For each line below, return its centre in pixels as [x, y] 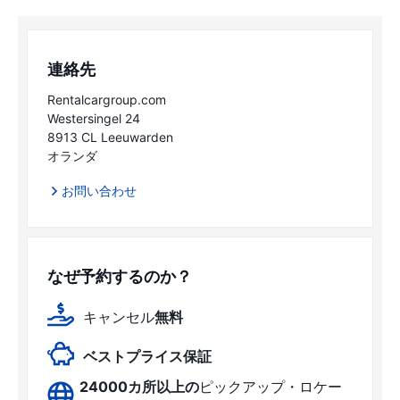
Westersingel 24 [94, 119]
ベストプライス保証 [147, 357]
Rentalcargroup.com [107, 100]
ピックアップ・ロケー [270, 387]
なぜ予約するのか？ [120, 277]
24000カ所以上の [139, 387]
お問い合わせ [99, 191]
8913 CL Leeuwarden [110, 137]
